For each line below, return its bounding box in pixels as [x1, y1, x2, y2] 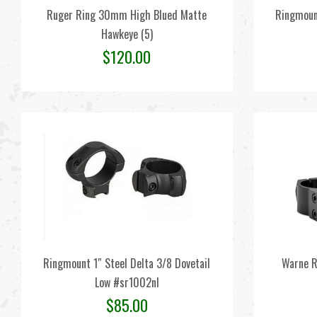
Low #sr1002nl [94, 274, 159, 291]
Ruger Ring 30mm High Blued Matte [47, 6, 207, 23]
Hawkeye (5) [100, 25, 153, 42]
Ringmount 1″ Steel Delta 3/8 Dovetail [43, 255, 211, 272]
